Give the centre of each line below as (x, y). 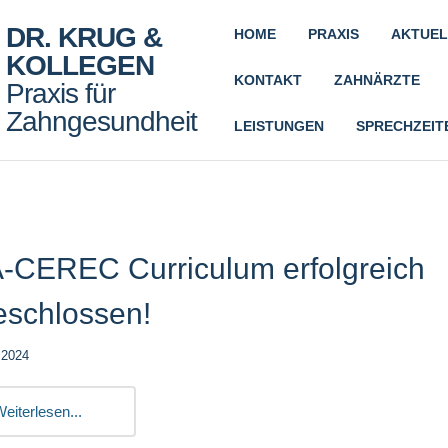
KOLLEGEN (80, 65)
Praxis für (60, 93)
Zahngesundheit (101, 121)
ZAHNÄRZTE (376, 80)
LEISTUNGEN (278, 126)
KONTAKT (267, 80)
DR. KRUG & (84, 37)
